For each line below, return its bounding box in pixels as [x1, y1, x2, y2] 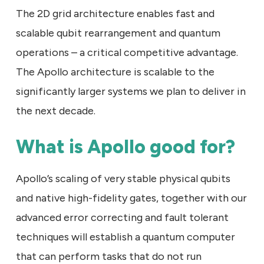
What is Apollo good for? [16, 135, 235, 158]
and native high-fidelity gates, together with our [16, 191, 247, 204]
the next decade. [16, 104, 95, 117]
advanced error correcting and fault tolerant [16, 210, 229, 224]
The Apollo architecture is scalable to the [16, 65, 214, 78]
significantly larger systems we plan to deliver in [16, 84, 246, 98]
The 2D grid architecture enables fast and [16, 6, 214, 20]
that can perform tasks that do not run [16, 249, 202, 263]
